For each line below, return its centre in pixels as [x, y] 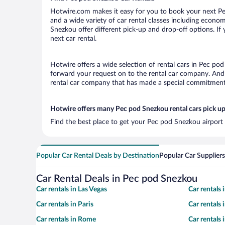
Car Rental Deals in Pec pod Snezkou [117, 179]
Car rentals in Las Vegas [72, 189]
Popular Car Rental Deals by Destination [98, 155]
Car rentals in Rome [66, 219]
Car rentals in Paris [65, 204]
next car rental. [73, 38]
